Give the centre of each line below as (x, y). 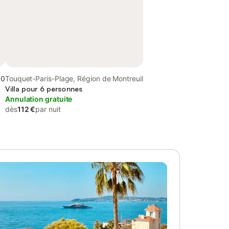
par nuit (48, 109)
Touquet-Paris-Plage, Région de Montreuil (74, 78)
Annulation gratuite (39, 99)
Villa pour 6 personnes (44, 89)
